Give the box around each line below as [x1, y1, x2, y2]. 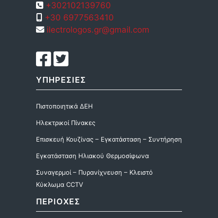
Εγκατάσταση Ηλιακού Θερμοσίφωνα [36, 152, 149, 160]
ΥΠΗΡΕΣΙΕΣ [36, 75, 86, 85]
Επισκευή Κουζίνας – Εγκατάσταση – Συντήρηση [36, 135, 182, 143]
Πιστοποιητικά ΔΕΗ [36, 102, 93, 110]
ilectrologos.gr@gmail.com [44, 25, 149, 35]
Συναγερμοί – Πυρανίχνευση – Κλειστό [36, 168, 153, 176]
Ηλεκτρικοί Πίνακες [36, 119, 95, 127]
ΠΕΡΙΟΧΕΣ [36, 197, 80, 206]
